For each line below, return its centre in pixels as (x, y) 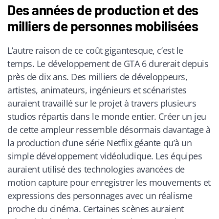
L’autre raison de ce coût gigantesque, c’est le (95, 51)
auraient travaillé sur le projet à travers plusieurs (102, 103)
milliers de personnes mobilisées (103, 26)
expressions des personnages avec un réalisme (100, 196)
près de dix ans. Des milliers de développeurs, (98, 77)
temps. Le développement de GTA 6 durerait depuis (108, 64)
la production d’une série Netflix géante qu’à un (100, 143)
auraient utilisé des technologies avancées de (96, 169)
